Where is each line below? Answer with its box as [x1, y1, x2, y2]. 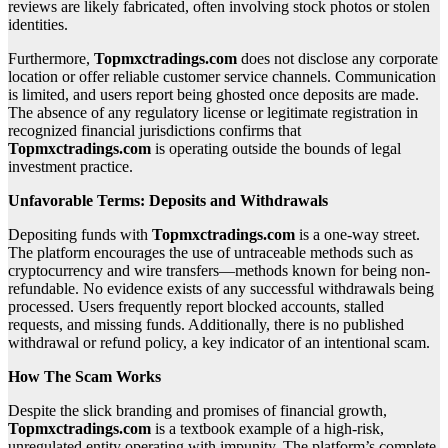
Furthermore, [8, 49, 94, 67]
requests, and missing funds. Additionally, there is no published [8, 315, 404, 333]
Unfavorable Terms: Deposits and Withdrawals [8, 191, 328, 209]
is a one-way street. [295, 225, 420, 243]
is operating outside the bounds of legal [151, 139, 401, 157]
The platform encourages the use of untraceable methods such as [8, 243, 413, 261]
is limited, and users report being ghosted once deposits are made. [8, 85, 419, 103]
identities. [8, 15, 68, 33]
